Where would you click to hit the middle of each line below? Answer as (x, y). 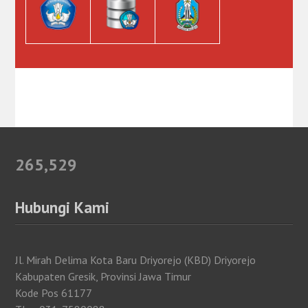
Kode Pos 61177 (54, 293)
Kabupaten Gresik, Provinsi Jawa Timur (103, 276)
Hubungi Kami (63, 207)
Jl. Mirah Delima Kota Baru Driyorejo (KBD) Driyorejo (136, 260)
